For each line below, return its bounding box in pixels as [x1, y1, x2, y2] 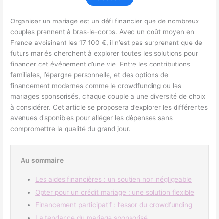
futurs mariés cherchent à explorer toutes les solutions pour [10, 49, 198, 57]
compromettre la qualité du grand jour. [10, 124, 131, 132]
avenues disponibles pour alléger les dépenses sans [10, 113, 173, 122]
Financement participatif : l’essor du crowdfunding [35, 200, 193, 209]
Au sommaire [21, 156, 64, 164]
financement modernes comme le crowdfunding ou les [10, 81, 182, 89]
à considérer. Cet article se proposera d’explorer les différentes [10, 103, 208, 111]
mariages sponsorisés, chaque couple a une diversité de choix [10, 92, 206, 100]
